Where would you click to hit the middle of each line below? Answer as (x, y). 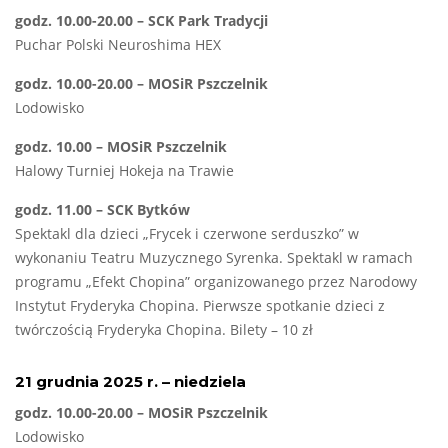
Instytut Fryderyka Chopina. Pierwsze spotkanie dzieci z (200, 306)
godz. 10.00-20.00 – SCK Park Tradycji (141, 21)
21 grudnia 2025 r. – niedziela (130, 382)
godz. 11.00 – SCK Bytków (102, 210)
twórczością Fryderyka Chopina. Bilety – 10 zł (164, 330)
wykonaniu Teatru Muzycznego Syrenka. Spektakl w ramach (214, 258)
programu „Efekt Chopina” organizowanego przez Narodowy (216, 282)
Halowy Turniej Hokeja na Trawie (124, 171)
